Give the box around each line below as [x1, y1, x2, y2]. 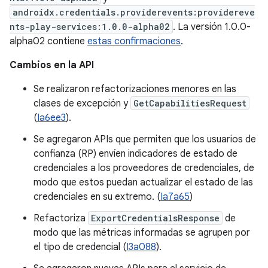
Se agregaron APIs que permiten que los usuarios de [33, 133, 256, 145]
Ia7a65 [160, 191, 190, 203]
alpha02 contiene [10, 35, 87, 47]
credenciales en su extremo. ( [33, 191, 160, 203]
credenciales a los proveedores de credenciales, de [33, 162, 254, 174]
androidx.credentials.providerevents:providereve [13, 7, 255, 18]
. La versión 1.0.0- [173, 21, 251, 33]
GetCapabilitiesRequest [133, 98, 246, 109]
